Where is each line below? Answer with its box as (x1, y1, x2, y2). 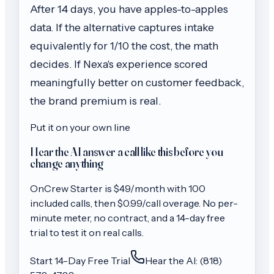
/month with (130, 182, 187, 194)
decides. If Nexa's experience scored (30, 57, 208, 71)
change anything (30, 156, 103, 171)
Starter (70, 182, 103, 194)
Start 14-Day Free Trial (30, 254, 130, 267)
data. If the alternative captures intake (30, 21, 214, 34)
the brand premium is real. (30, 94, 161, 108)
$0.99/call (117, 196, 161, 209)
